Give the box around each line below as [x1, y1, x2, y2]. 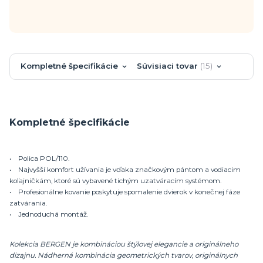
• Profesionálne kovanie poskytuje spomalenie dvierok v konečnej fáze [9, 187, 240, 196]
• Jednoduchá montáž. [9, 210, 88, 218]
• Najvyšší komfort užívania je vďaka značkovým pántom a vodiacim [9, 165, 241, 174]
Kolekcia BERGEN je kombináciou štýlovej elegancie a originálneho [9, 240, 238, 249]
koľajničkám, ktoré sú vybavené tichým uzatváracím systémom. [9, 176, 221, 185]
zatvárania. [9, 198, 47, 207]
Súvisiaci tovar [136, 61, 198, 71]
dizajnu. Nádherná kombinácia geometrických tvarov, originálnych [9, 251, 238, 260]
